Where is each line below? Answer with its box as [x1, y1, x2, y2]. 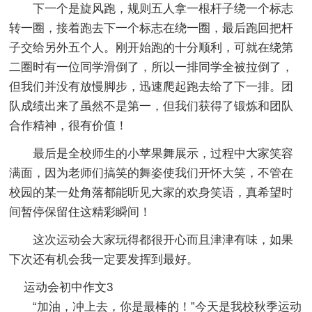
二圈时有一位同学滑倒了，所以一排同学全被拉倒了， [9, 60, 294, 74]
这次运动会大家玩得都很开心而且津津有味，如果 [33, 233, 294, 247]
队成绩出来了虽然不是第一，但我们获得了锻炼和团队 [9, 99, 294, 113]
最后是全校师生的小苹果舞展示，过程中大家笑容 [33, 146, 294, 160]
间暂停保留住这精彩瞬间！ [9, 205, 152, 219]
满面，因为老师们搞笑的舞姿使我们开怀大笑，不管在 [9, 166, 294, 180]
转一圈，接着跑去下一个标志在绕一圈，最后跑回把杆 [9, 21, 294, 35]
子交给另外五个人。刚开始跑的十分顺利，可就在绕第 [9, 40, 294, 54]
